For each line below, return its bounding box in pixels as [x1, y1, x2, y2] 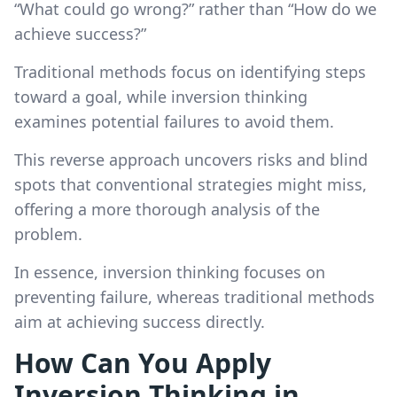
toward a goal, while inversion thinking [14, 85, 307, 107]
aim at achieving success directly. [14, 310, 265, 332]
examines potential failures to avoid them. [14, 110, 334, 132]
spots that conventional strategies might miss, [14, 173, 367, 195]
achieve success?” [14, 22, 146, 44]
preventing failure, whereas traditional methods [14, 285, 375, 307]
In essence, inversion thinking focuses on [14, 261, 325, 283]
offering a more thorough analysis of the [14, 198, 320, 220]
